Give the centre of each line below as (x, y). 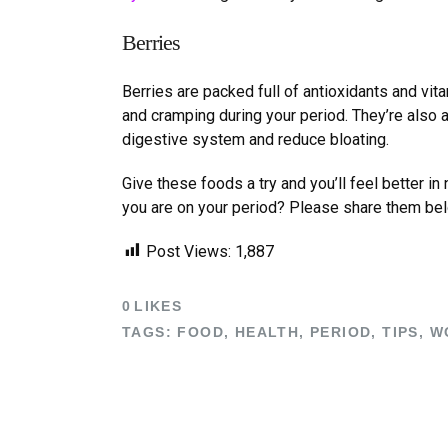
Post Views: (188, 251)
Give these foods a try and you (228, 183)
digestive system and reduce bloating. (255, 139)
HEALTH (267, 332)
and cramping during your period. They (254, 115)
